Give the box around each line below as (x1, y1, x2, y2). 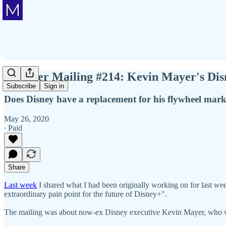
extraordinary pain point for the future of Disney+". (4, 189, 169, 198)
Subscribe (7, 82, 36, 90)
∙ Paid (4, 123, 22, 132)
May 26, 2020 (4, 114, 49, 123)
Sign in (44, 82, 64, 90)
